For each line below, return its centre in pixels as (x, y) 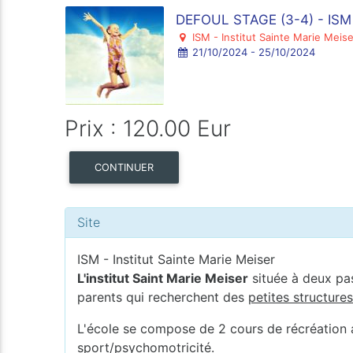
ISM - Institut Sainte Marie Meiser (176, 259)
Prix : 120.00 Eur (148, 128)
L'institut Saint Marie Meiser (163, 278)
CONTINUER (124, 167)
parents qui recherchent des (163, 297)
